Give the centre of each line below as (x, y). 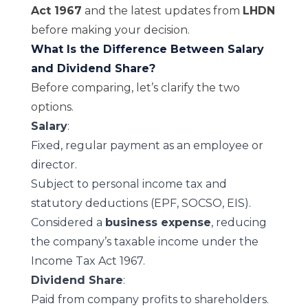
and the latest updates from (162, 11)
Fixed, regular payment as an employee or (147, 145)
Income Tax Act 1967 (87, 261)
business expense (158, 222)
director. (54, 165)
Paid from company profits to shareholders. (150, 299)
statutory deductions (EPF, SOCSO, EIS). (141, 203)
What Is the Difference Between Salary (147, 49)
